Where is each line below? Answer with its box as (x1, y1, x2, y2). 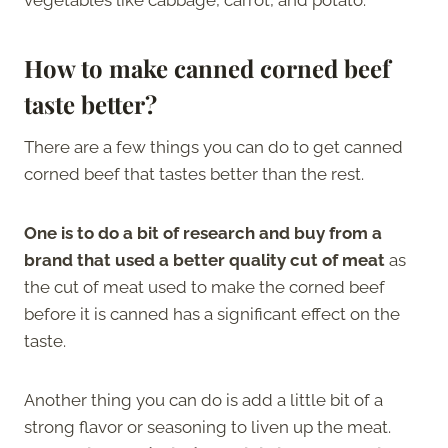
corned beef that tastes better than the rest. (24, 163, 364, 184)
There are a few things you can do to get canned (24, 136, 403, 157)
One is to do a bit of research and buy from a (24, 222, 382, 243)
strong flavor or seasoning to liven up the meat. (24, 416, 391, 437)
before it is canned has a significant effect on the (24, 303, 400, 324)
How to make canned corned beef (24, 51, 390, 84)
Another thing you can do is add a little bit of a (24, 389, 383, 410)
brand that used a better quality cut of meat (24, 249, 385, 270)
